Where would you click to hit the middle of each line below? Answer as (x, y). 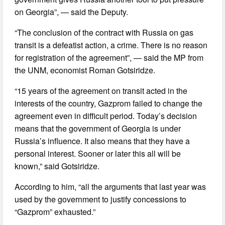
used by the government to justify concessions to (101, 199)
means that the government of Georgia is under (98, 129)
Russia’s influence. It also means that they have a (102, 141)
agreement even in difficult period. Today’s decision (106, 116)
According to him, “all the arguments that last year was (110, 187)
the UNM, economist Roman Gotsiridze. (85, 70)
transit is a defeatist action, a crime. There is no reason (111, 45)
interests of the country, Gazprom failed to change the (109, 103)
